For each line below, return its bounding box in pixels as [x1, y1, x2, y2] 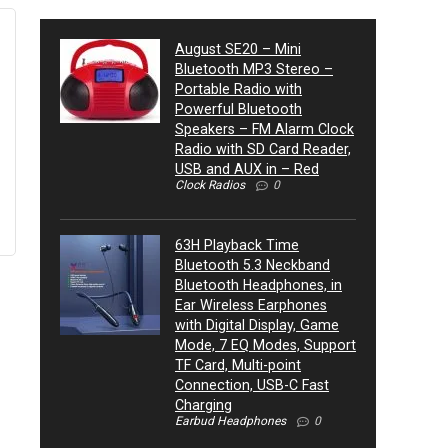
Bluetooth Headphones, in [175, 276, 342, 293]
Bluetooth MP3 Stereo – [175, 61, 333, 78]
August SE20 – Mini [175, 41, 301, 58]
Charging [175, 396, 232, 413]
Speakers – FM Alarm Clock [175, 121, 354, 138]
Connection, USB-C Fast [175, 376, 329, 393]
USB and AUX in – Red [175, 161, 319, 178]
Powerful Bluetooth [175, 101, 302, 118]
